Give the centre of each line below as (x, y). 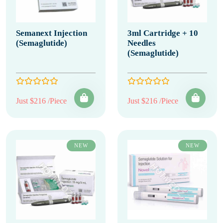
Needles (142, 43)
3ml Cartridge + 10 (163, 33)
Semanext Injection (52, 33)
